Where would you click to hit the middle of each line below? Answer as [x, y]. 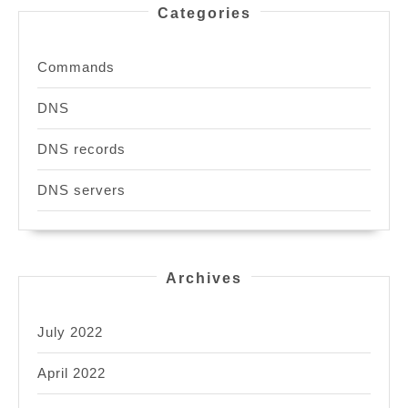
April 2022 [71, 373]
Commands [76, 67]
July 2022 [70, 332]
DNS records [82, 149]
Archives [204, 279]
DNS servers [82, 190]
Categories [204, 14]
